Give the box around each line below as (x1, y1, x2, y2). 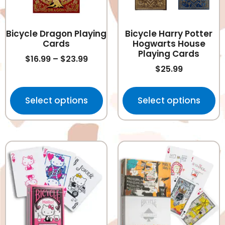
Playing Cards (138, 48, 199, 60)
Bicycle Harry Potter (125, 28, 212, 40)
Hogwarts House (132, 38, 205, 50)
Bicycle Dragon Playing (6, 28, 106, 40)
